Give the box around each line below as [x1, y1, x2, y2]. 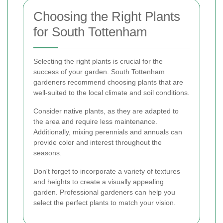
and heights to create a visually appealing [33, 178, 164, 186]
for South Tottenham [33, 24, 147, 39]
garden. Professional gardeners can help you [33, 188, 175, 196]
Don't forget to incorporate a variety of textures [33, 167, 180, 175]
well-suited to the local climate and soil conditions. [33, 89, 190, 97]
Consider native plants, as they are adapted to [33, 107, 179, 115]
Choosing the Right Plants [33, 9, 180, 24]
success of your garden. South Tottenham [33, 68, 165, 76]
